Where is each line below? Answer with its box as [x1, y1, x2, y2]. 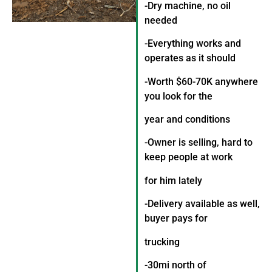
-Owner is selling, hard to [144, 137, 253, 149]
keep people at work [144, 151, 233, 163]
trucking [144, 236, 180, 248]
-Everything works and [144, 38, 241, 50]
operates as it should [144, 52, 236, 64]
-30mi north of [144, 259, 206, 271]
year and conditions [144, 113, 230, 125]
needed [144, 14, 177, 26]
